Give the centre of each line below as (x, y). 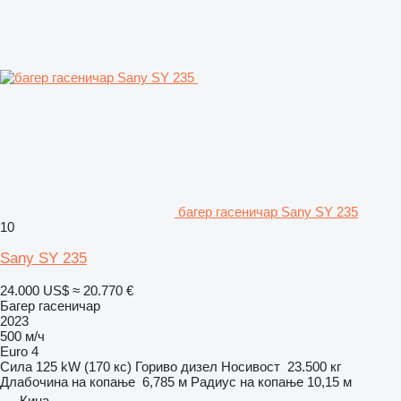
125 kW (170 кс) (84, 366)
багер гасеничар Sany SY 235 (268, 211)
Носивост (251, 366)
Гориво (156, 366)
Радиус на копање (247, 381)
